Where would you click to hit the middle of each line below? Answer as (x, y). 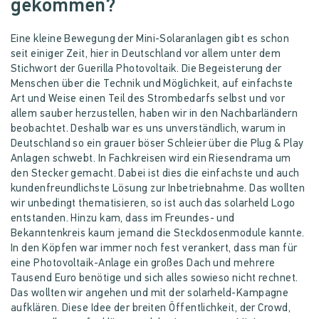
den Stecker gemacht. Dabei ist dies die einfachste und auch (155, 174)
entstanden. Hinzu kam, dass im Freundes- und (123, 219)
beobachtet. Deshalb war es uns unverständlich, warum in (148, 129)
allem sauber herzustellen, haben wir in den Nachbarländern (155, 114)
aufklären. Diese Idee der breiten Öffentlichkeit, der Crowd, (151, 308)
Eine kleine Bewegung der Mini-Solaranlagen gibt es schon (150, 39)
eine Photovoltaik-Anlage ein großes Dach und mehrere (143, 263)
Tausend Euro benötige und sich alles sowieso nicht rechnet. (155, 278)
